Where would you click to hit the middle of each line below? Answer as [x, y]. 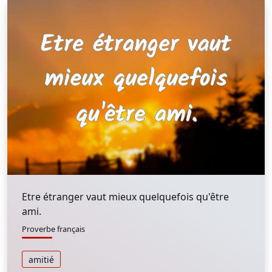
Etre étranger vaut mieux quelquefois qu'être [125, 197]
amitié [41, 259]
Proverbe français [53, 229]
